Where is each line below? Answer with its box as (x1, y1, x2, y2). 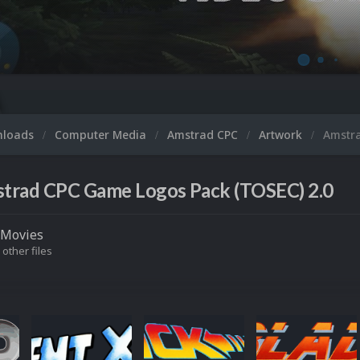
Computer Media (55, 127, 149, 142)
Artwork (259, 127, 305, 142)
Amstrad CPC (167, 127, 241, 142)
